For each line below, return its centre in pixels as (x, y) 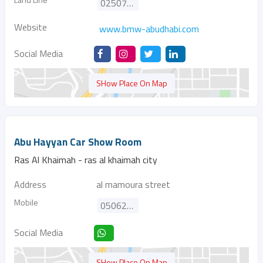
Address (30, 184)
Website (31, 27)
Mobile (26, 202)
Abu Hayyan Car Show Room (78, 142)
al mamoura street (133, 184)
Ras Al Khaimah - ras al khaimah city (86, 160)
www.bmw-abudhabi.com (149, 29)
